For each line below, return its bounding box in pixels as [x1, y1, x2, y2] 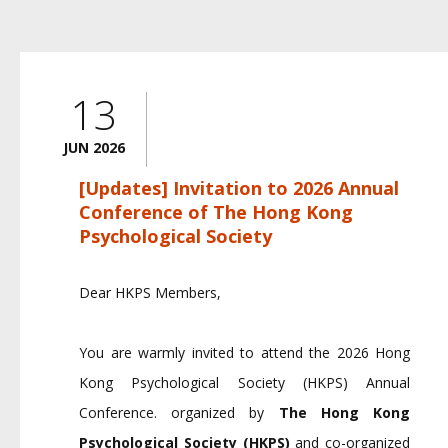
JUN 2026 [62, 138, 125, 157]
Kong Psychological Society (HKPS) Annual [79, 373, 410, 392]
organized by [171, 403, 279, 422]
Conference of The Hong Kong [79, 200, 353, 224]
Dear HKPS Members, [79, 283, 221, 302]
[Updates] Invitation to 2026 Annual [79, 176, 399, 200]
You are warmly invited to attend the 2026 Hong [79, 343, 410, 362]
